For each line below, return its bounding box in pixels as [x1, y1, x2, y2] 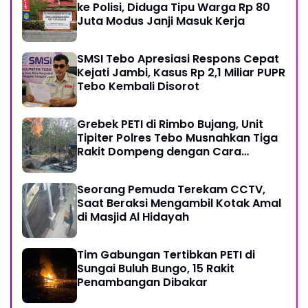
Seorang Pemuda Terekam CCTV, [77, 181, 265, 198]
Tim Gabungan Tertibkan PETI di [77, 247, 255, 263]
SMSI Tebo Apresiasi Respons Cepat [77, 51, 279, 67]
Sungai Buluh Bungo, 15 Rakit [77, 261, 234, 277]
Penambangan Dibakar [77, 274, 208, 291]
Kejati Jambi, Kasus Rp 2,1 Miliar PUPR [77, 65, 285, 81]
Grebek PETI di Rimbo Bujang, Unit [77, 116, 263, 133]
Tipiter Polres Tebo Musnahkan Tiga [77, 130, 278, 146]
